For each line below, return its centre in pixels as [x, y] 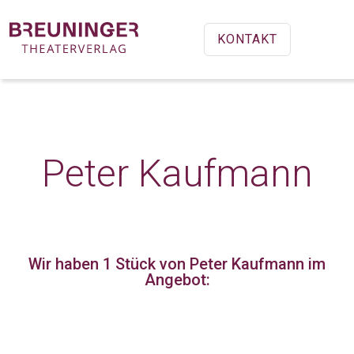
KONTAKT [247, 39]
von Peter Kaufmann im [241, 264]
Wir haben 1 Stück [92, 264]
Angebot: [177, 280]
